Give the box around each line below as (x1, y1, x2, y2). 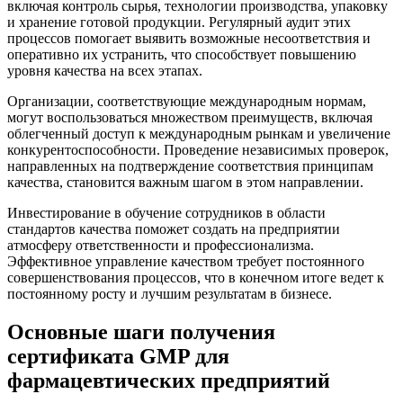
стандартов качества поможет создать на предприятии (7, 220, 340, 237)
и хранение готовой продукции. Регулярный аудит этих (7, 13, 351, 30)
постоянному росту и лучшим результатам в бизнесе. (7, 285, 332, 301)
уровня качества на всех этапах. (7, 62, 202, 78)
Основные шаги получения (7, 319, 275, 344)
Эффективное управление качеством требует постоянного (7, 253, 364, 269)
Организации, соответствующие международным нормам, (7, 93, 366, 109)
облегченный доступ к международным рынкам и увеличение (7, 125, 390, 141)
